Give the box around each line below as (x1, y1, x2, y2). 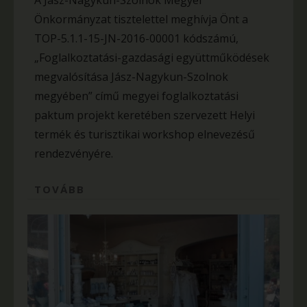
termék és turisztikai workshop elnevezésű (34, 127, 255, 143)
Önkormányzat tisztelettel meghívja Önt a (34, 12, 248, 27)
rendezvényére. (34, 146, 113, 162)
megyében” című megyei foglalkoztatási (34, 88, 238, 104)
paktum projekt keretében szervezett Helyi (34, 108, 255, 123)
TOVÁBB (34, 182, 85, 197)
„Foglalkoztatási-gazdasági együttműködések (34, 50, 269, 66)
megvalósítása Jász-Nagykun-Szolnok (34, 69, 228, 85)
